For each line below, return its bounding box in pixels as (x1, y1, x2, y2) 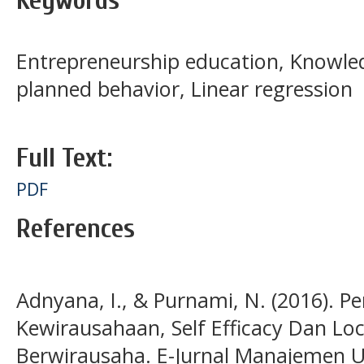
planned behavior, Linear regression (16, 75, 353, 103)
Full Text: (16, 141, 112, 174)
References (16, 212, 135, 245)
